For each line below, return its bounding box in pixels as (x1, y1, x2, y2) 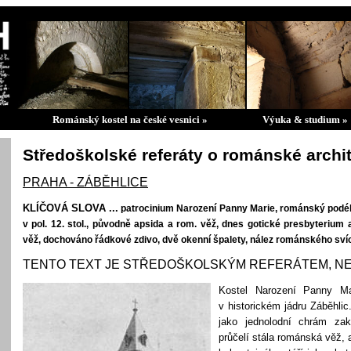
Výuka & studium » (262, 114, 348, 125)
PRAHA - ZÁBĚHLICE (23, 175, 148, 189)
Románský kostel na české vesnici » (52, 114, 208, 125)
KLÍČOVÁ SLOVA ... (23, 202, 119, 214)
